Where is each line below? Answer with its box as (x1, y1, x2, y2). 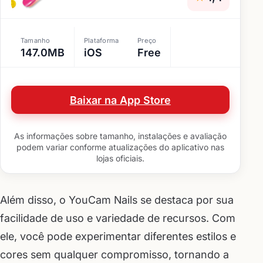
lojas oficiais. (96, 153, 144, 164)
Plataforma (84, 36, 119, 45)
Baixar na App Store (69, 93, 171, 106)
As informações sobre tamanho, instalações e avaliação (14, 131, 227, 141)
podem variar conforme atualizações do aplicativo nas (16, 142, 224, 153)
